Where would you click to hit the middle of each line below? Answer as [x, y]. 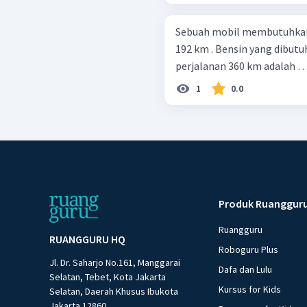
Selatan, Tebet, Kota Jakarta [108, 277]
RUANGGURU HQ [87, 239]
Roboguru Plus [249, 249]
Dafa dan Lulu [246, 269]
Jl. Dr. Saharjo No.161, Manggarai [115, 262]
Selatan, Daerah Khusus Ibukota [114, 291]
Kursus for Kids [250, 289]
